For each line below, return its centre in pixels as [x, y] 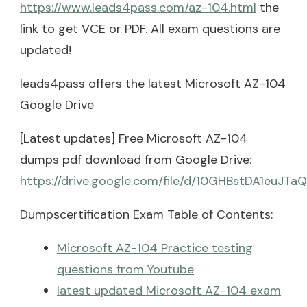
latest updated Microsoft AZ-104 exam [169, 290]
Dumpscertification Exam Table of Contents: [146, 214]
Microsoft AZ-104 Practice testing [155, 248]
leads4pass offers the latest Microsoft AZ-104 [153, 83]
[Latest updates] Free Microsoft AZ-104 [134, 138]
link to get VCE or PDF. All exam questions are [150, 28]
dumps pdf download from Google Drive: [136, 159]
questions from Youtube [125, 269]
